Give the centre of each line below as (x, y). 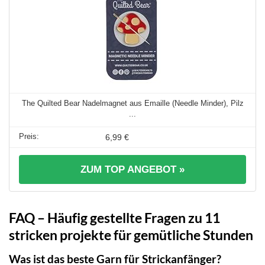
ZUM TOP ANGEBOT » (132, 169)
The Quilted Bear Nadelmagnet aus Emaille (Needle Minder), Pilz (132, 103)
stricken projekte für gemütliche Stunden (131, 235)
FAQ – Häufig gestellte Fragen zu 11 (114, 217)
